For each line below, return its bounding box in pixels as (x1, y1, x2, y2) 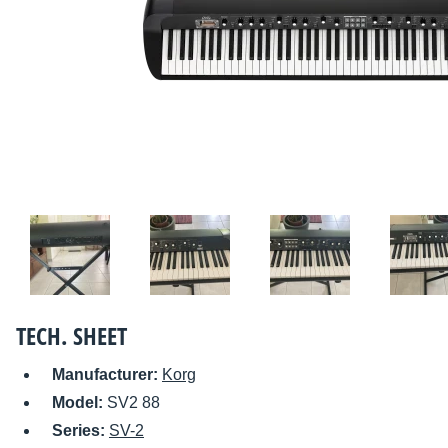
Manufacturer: (52, 366, 162, 384)
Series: (52, 422, 109, 440)
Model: (52, 394, 107, 412)
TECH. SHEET (16, 319, 127, 353)
